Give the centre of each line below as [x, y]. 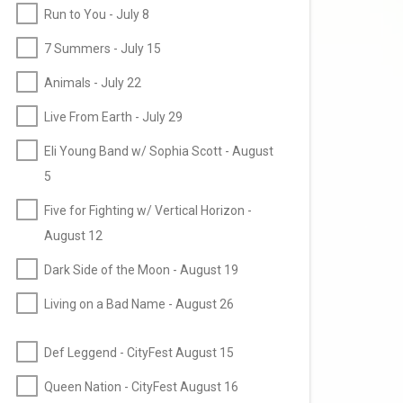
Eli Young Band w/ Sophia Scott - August [159, 152]
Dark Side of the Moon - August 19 [141, 270]
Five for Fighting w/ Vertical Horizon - [148, 211]
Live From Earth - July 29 [113, 117]
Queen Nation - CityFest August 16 [141, 387]
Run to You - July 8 [97, 15]
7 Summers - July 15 [103, 49]
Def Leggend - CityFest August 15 [139, 353]
